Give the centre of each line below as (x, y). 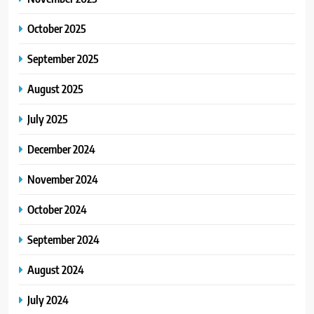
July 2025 (48, 118)
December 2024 (61, 149)
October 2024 (57, 209)
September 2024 (63, 239)
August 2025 (55, 88)
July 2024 (48, 299)
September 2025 (63, 58)
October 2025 (57, 28)
